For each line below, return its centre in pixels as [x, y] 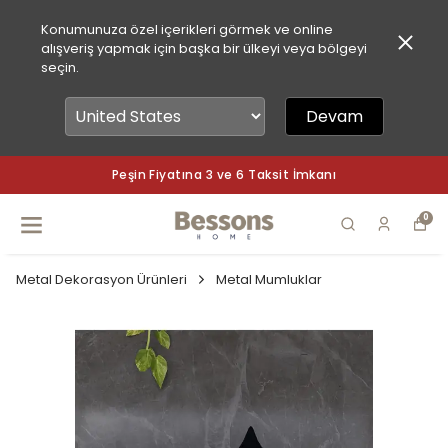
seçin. [59, 67]
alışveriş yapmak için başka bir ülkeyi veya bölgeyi [203, 48]
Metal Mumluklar [269, 279]
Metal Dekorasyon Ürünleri [101, 279]
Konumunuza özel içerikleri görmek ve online [186, 29]
